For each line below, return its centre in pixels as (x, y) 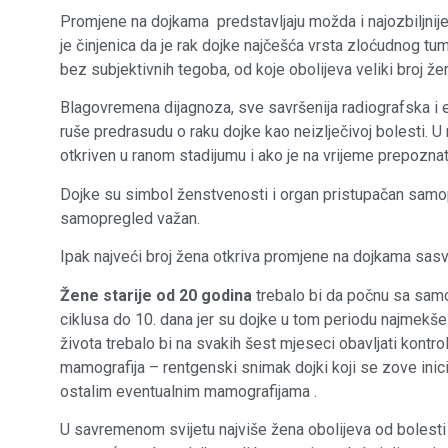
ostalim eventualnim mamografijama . (188, 391)
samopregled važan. (130, 218)
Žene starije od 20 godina (156, 295)
